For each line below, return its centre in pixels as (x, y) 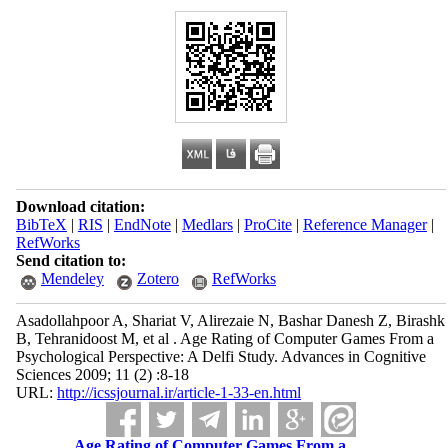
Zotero (157, 278)
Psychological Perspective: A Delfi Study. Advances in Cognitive (220, 356)
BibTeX (41, 224)
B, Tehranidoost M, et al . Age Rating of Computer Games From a (224, 338)
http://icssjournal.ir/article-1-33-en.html (178, 392)
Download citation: (80, 206)
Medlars (207, 224)
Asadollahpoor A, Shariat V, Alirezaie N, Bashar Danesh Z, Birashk (230, 320)
